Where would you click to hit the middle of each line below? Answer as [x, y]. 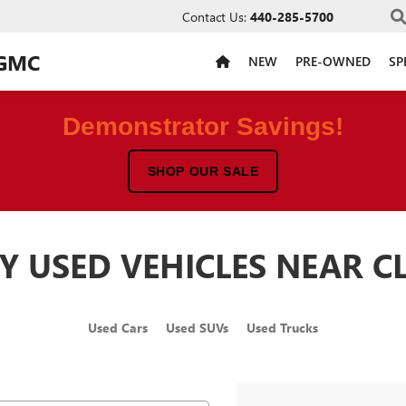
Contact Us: [214, 16]
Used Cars [118, 328]
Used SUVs [197, 328]
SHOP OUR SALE [203, 171]
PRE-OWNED [333, 61]
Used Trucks [282, 328]
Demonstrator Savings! [203, 126]
